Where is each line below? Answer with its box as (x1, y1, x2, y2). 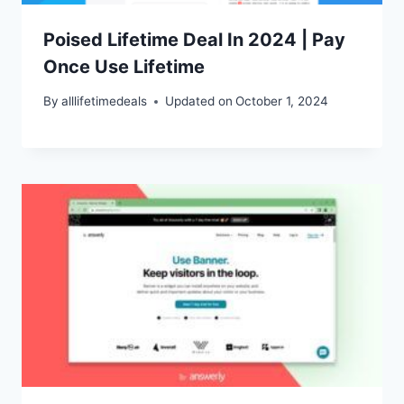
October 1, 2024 (235, 94, 329, 109)
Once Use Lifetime (43, 55, 205, 78)
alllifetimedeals (61, 94, 148, 109)
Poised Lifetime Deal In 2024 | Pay (43, 28, 345, 50)
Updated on (165, 94, 234, 109)
